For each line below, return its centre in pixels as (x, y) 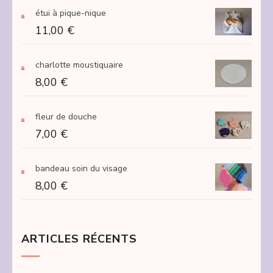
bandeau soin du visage (81, 168)
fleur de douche (66, 116)
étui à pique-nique (71, 13)
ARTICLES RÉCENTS (79, 239)
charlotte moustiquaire (79, 65)
